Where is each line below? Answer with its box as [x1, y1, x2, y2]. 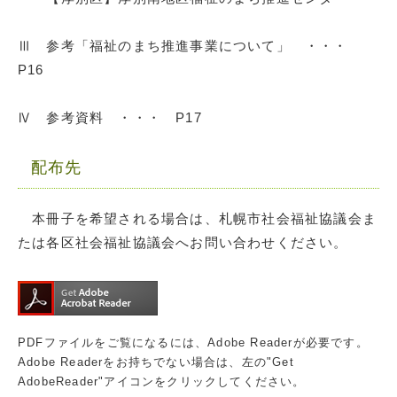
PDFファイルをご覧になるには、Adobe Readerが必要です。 [18, 336, 369, 350]
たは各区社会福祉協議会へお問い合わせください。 [18, 235, 348, 251]
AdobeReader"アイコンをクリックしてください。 [18, 375, 306, 389]
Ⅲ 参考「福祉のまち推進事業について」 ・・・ [18, 38, 362, 54]
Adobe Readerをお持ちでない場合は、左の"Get [18, 355, 294, 370]
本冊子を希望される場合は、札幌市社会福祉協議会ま [18, 211, 377, 227]
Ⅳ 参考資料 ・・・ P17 [18, 110, 202, 126]
